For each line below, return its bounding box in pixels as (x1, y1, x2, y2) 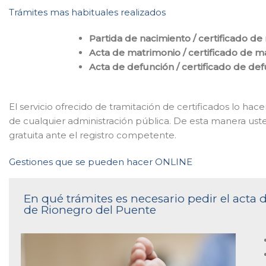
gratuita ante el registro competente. (9, 129, 176, 141)
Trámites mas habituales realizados (9, 7, 166, 18)
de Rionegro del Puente (24, 202, 156, 217)
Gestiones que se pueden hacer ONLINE (9, 156, 192, 167)
